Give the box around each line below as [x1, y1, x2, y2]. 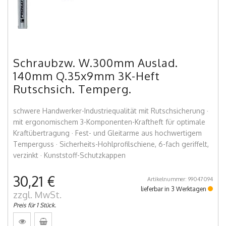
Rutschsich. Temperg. [13, 82, 132, 96]
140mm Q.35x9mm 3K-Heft [13, 69, 160, 83]
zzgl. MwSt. [13, 189, 62, 201]
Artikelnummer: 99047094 [147, 176, 213, 183]
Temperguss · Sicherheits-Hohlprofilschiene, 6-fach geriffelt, [13, 140, 209, 149]
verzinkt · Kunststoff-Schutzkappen [13, 151, 126, 160]
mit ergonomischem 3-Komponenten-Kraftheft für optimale [13, 118, 205, 127]
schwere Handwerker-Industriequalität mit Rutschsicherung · [13, 106, 208, 116]
